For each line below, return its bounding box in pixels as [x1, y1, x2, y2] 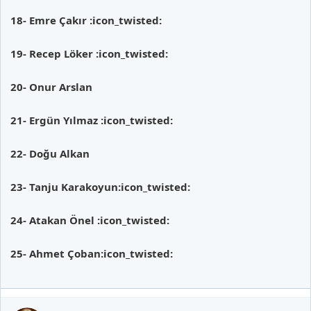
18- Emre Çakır [10, 12, 90, 27]
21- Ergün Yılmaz [10, 112, 101, 127]
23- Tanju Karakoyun [10, 179, 118, 194]
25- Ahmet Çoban [10, 246, 101, 260]
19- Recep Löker [10, 46, 96, 60]
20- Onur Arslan [10, 79, 92, 94]
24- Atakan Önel [10, 212, 97, 227]
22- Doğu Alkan [10, 146, 90, 160]
